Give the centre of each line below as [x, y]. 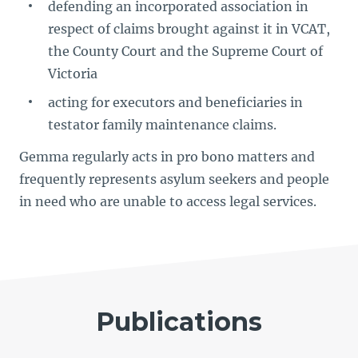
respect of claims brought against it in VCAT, [189, 29]
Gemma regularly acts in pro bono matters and [167, 157]
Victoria [73, 74]
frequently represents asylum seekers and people [174, 179]
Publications [179, 321]
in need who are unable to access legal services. [168, 201]
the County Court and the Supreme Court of [185, 51]
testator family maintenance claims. [162, 125]
